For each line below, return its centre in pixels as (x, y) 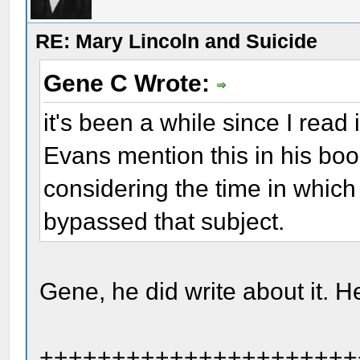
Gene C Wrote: (130, 83)
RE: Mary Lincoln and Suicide (177, 41)
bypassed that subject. (164, 221)
